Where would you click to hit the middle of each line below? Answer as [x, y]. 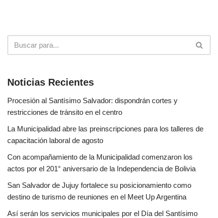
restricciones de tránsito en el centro [65, 112]
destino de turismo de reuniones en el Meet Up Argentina [97, 197]
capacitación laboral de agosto [55, 141]
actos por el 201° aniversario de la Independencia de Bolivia [101, 169]
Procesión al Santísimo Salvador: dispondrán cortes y [92, 101]
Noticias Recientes [51, 82]
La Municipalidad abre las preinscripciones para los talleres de [105, 129]
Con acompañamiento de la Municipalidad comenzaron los [100, 157]
